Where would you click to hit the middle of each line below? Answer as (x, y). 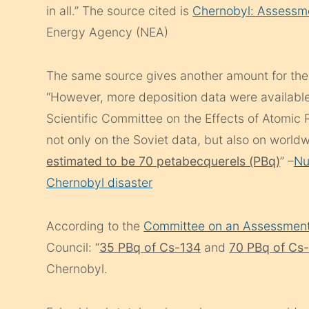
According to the (95, 226)
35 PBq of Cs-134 (150, 248)
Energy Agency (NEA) (108, 32)
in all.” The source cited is (120, 11)
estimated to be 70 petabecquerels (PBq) (163, 161)
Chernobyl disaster (100, 183)
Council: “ (73, 248)
